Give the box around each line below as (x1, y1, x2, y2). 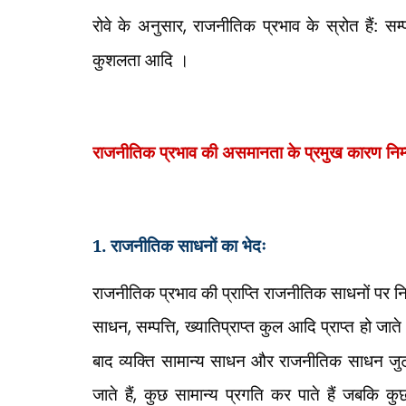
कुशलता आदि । (92, 48, 194, 71)
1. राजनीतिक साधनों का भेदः (92, 234, 271, 256)
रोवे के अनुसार (92, 14, 183, 36)
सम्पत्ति (136, 314, 177, 337)
